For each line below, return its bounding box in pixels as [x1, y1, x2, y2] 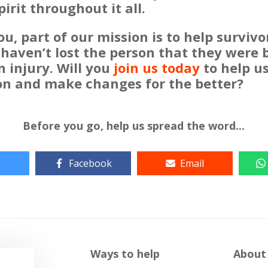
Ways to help [90, 246, 160, 261]
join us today [114, 59, 200, 77]
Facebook [68, 157, 112, 170]
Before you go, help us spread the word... [23, 118, 245, 133]
